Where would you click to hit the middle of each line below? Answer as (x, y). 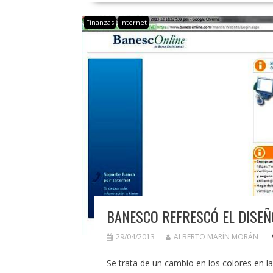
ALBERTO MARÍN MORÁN (216, 237)
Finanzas (100, 23)
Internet (133, 23)
